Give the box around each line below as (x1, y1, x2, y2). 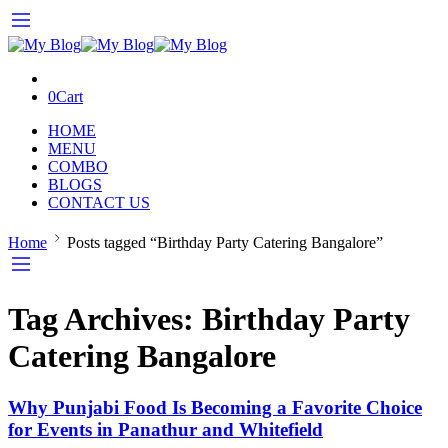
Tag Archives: (8, 301, 202, 338)
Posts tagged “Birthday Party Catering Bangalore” (67, 234, 383, 251)
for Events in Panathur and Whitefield (8, 418, 323, 440)
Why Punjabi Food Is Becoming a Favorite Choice (8, 396, 422, 418)
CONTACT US (48, 194, 150, 211)
